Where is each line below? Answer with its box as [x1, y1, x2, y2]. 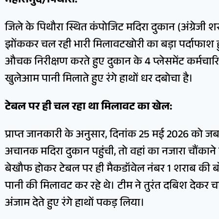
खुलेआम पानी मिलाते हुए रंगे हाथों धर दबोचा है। [5, 70, 193, 89]
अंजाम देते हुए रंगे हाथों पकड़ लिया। [5, 195, 145, 213]
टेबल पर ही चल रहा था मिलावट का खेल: [5, 98, 172, 117]
